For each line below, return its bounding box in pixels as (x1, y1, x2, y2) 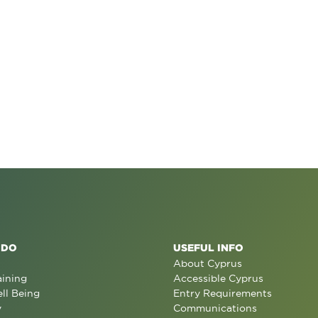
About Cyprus (173, 258, 242, 269)
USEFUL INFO (173, 242, 243, 253)
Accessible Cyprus (173, 273, 263, 284)
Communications (173, 302, 257, 314)
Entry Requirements (173, 287, 272, 299)
